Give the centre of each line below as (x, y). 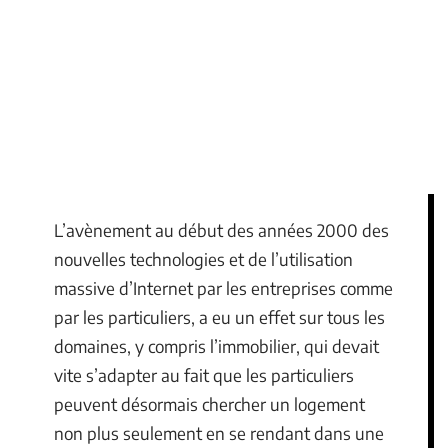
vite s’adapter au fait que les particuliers (204, 375)
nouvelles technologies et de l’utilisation (203, 259)
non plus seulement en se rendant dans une (219, 433)
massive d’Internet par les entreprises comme (223, 288)
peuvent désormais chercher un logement (209, 404)
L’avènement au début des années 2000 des (221, 230)
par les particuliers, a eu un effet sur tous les (219, 317)
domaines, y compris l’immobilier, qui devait (216, 346)
